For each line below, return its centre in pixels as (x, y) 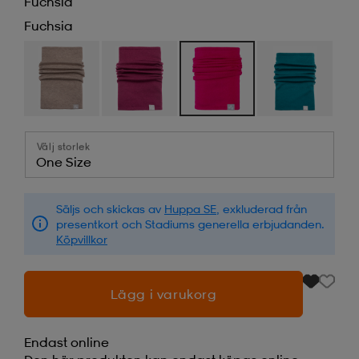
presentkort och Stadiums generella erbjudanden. (190, 224)
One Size (64, 161)
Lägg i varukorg (163, 294)
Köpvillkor (82, 239)
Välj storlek (64, 146)
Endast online (67, 342)
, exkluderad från (262, 208)
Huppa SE (190, 208)
